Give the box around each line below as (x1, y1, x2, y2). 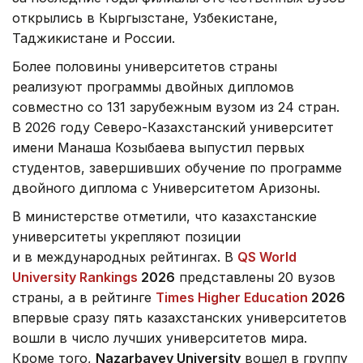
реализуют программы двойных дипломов (12, 78, 294, 95)
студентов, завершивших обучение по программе (12, 159, 342, 176)
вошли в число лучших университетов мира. (12, 329, 307, 346)
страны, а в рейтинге (12, 288, 156, 305)
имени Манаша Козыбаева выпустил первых (12, 139, 305, 156)
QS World (237, 248, 297, 265)
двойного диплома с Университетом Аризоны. (12, 179, 320, 196)
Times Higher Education (156, 288, 308, 305)
